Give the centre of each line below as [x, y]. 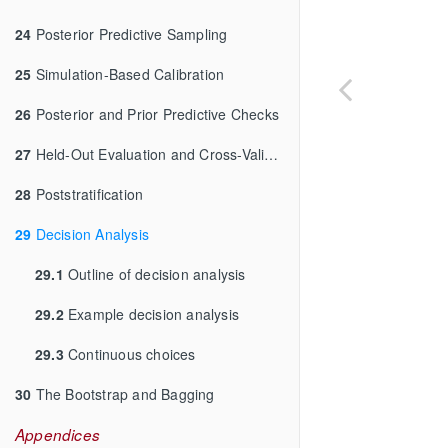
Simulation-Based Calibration [128, 73]
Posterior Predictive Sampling [129, 33]
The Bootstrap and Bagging [123, 393]
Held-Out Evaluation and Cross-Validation [148, 153]
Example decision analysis [151, 313]
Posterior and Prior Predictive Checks [155, 113]
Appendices [57, 434]
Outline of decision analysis [154, 273]
